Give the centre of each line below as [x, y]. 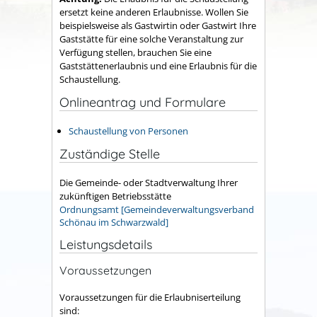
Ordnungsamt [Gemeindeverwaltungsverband [157, 210]
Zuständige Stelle [110, 154]
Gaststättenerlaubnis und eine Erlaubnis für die [158, 65]
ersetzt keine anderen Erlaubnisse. [131, 12]
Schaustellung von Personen [128, 131]
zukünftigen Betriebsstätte [115, 196]
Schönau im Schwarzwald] [114, 223]
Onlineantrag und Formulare [143, 102]
